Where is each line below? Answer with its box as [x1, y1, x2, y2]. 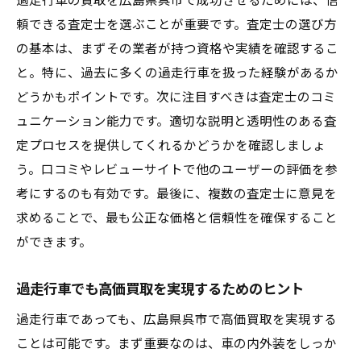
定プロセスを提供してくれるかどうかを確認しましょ [16, 139, 326, 153]
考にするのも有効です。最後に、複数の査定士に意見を [16, 187, 337, 201]
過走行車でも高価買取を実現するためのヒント [16, 281, 304, 297]
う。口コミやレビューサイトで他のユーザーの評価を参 [16, 163, 338, 177]
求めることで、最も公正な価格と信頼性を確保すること [16, 211, 338, 226]
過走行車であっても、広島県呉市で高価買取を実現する [16, 313, 337, 327]
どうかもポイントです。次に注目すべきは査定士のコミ [16, 90, 336, 105]
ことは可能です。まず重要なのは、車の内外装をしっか [16, 337, 337, 351]
